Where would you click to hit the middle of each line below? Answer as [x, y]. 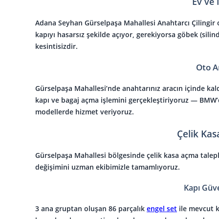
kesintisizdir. [56, 46]
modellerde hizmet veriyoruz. [85, 111]
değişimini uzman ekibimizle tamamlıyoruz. [108, 167]
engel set [162, 208]
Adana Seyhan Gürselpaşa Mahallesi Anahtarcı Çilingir [125, 22]
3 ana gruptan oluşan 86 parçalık [90, 208]
